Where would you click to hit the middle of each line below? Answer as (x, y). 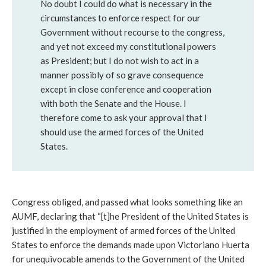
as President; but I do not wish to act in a (120, 61)
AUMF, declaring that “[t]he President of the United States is (130, 216)
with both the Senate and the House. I (113, 104)
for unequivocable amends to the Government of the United (128, 259)
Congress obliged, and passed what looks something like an (127, 202)
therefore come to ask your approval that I (124, 118)
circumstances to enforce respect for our (121, 18)
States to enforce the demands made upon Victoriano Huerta (131, 245)
